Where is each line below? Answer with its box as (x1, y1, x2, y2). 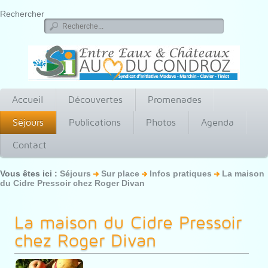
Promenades (148, 94, 202, 105)
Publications (69, 117, 121, 128)
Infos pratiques (150, 169, 214, 178)
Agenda (201, 117, 234, 128)
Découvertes (68, 94, 123, 105)
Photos (146, 117, 176, 128)
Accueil (12, 94, 43, 105)
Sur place (101, 169, 139, 178)
